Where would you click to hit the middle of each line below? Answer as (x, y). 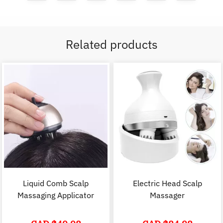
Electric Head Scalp (167, 183)
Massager (167, 195)
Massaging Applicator (56, 195)
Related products (111, 45)
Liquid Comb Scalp (56, 183)
